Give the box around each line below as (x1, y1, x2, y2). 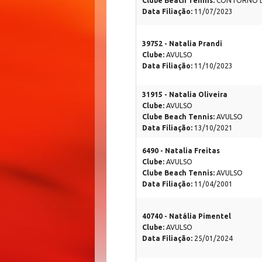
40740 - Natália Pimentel (142, 212, 231, 220)
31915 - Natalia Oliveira (142, 91, 227, 99)
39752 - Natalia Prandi (142, 40, 222, 48)
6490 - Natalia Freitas (142, 147, 220, 155)
